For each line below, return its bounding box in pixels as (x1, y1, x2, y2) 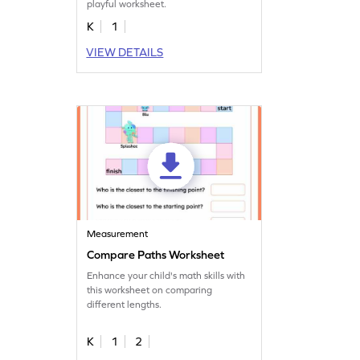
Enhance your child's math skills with (87, 270, 246, 282)
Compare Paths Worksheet (87, 248, 225, 262)
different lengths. (87, 299, 162, 311)
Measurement (87, 228, 149, 240)
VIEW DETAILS (86, 46, 164, 59)
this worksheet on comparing (87, 284, 213, 297)
